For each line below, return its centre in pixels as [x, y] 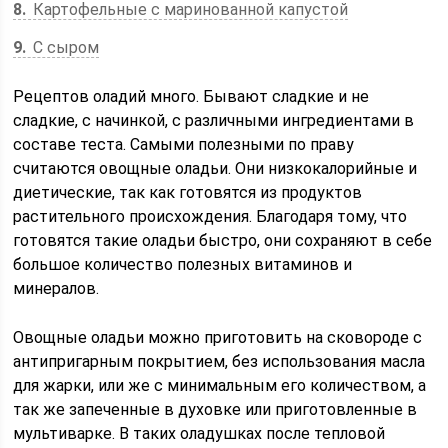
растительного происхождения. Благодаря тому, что [210, 216]
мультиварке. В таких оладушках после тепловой [199, 433]
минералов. [56, 288]
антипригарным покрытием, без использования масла [219, 361]
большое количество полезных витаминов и [183, 264]
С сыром [64, 47]
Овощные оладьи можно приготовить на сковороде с [218, 337]
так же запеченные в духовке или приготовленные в [215, 409]
